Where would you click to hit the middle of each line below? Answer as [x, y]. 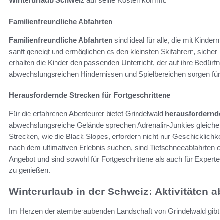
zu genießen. [29, 170]
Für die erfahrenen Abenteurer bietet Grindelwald [87, 113]
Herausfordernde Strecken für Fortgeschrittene [90, 95]
